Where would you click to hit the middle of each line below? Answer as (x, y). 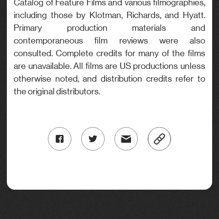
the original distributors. (57, 91)
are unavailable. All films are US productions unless (109, 66)
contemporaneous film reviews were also (109, 41)
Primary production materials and (109, 28)
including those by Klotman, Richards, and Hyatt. (109, 15)
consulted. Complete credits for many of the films (109, 53)
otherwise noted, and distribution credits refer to (109, 79)
